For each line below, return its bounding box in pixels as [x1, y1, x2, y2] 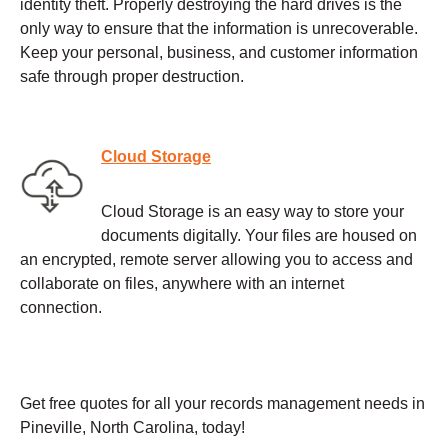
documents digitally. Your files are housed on [101, 226, 417, 244]
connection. [20, 298, 102, 316]
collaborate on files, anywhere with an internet [20, 274, 344, 292]
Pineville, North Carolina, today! [20, 418, 245, 436]
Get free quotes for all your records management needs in [20, 394, 425, 412]
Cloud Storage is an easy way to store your [101, 202, 404, 220]
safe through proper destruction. [20, 68, 244, 85]
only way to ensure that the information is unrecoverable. [20, 20, 418, 37]
